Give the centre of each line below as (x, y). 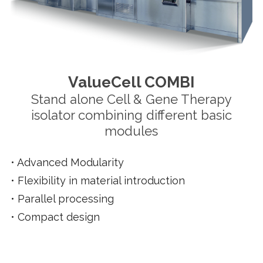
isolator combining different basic (131, 115)
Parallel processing (66, 198)
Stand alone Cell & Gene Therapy (131, 99)
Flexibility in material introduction (102, 180)
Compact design (59, 217)
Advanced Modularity (71, 162)
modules (131, 131)
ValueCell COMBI (131, 82)
